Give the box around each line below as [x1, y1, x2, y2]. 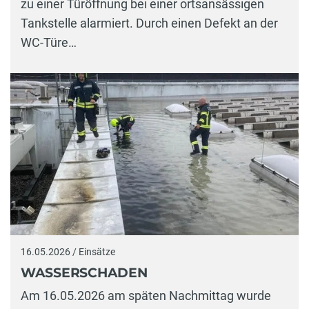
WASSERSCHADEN [21, 264, 148, 281]
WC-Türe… [21, 35, 77, 50]
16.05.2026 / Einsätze [21, 246, 115, 258]
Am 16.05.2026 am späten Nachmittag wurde [21, 288, 271, 303]
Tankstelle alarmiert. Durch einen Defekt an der [21, 16, 278, 31]
